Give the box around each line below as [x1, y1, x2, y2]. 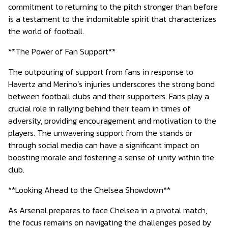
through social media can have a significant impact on [8, 139, 199, 151]
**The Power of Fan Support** [8, 45, 116, 58]
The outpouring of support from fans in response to [8, 66, 193, 78]
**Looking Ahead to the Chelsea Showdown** [8, 184, 170, 196]
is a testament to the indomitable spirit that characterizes [8, 13, 216, 25]
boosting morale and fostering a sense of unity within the [8, 151, 214, 163]
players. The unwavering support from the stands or [8, 127, 192, 139]
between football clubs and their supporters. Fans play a [8, 90, 209, 102]
